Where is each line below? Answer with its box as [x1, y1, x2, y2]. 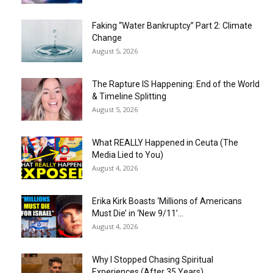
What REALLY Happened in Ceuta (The [92, 138, 238, 148]
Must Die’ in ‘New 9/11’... [92, 208, 183, 219]
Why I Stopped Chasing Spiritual [92, 255, 213, 265]
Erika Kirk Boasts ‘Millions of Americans [92, 196, 242, 207]
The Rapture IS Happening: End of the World [92, 79, 260, 90]
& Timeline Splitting [92, 91, 166, 102]
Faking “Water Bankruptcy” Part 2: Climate [92, 21, 252, 31]
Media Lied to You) [92, 150, 163, 160]
